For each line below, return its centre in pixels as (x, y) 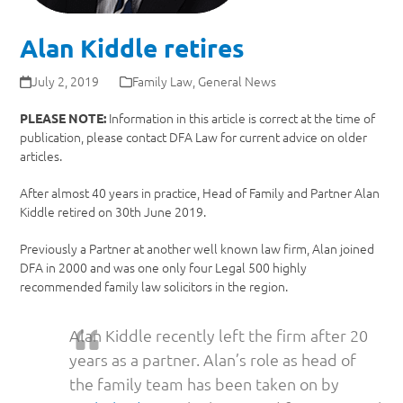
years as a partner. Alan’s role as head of (213, 359)
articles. (41, 156)
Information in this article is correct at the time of (241, 118)
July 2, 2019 (65, 81)
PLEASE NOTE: (63, 118)
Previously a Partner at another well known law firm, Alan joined (197, 248)
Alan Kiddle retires (133, 47)
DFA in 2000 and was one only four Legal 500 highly (164, 267)
